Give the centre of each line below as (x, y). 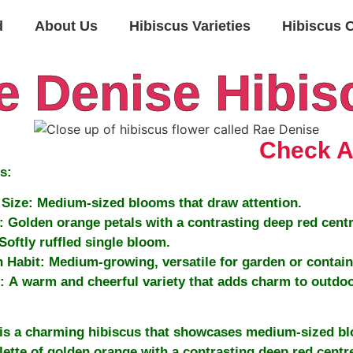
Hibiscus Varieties (190, 26)
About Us (66, 26)
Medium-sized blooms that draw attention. (167, 203)
